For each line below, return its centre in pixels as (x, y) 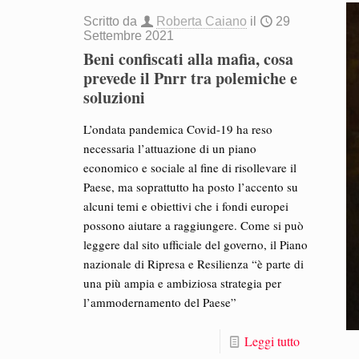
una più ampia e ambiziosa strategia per (183, 283)
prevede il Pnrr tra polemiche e (191, 79)
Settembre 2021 (129, 36)
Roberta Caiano (202, 22)
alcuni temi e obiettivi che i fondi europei (186, 206)
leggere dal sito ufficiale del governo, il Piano (196, 245)
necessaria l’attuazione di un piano (170, 149)
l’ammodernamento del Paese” (160, 303)
